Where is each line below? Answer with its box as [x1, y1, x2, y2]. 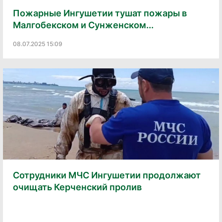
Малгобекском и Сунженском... [13, 20, 154, 31]
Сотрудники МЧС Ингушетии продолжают [13, 170, 201, 181]
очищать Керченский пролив [13, 182, 142, 193]
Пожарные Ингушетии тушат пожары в [13, 8, 187, 19]
